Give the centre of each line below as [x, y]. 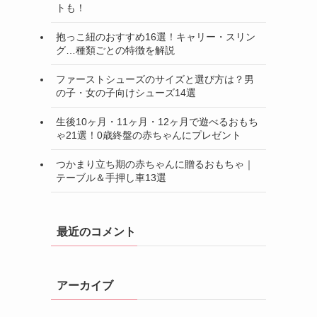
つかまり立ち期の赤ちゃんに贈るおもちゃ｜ [155, 164]
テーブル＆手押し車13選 [111, 177]
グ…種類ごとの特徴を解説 [115, 50]
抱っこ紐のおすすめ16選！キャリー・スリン [156, 36]
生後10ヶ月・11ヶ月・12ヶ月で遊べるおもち [157, 121]
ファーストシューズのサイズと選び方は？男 [155, 79]
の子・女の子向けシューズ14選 [126, 92]
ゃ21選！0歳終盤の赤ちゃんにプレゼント [149, 135]
